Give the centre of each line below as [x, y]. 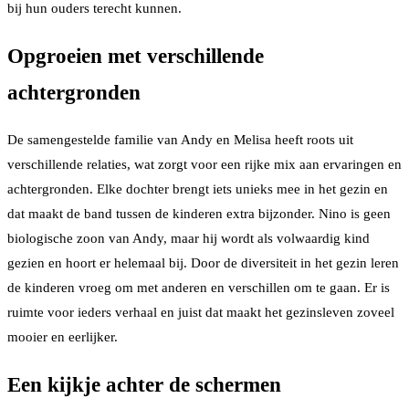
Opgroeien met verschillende [136, 56]
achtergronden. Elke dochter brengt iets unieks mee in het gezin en [198, 189]
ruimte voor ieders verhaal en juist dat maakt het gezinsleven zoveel [201, 313]
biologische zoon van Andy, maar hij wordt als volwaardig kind [189, 239]
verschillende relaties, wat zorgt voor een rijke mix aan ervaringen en [204, 165]
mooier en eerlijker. [63, 337]
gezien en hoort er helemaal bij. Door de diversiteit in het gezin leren [203, 263]
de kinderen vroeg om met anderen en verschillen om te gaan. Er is [199, 288]
